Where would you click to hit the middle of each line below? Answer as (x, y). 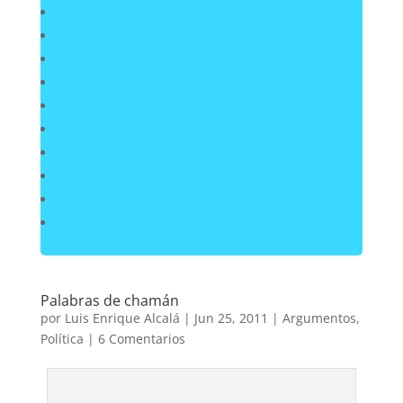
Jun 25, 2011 (231, 318)
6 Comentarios (141, 339)
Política (62, 339)
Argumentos (319, 318)
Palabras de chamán (109, 300)
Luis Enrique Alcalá (122, 318)
